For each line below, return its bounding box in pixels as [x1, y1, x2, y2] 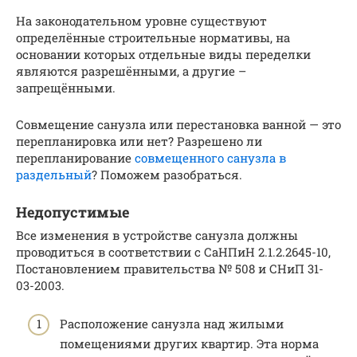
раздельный [16, 166, 92, 182]
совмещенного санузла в [135, 149, 286, 166]
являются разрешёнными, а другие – [16, 62, 246, 79]
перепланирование [16, 149, 135, 166]
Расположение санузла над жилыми [60, 316, 284, 332]
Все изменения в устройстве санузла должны [16, 226, 298, 243]
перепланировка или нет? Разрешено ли [16, 132, 262, 149]
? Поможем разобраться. [92, 166, 242, 182]
